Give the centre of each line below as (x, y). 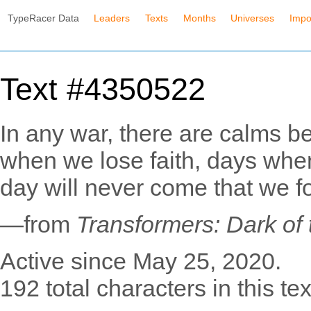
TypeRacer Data (43, 18)
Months (199, 18)
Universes (253, 18)
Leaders (112, 18)
